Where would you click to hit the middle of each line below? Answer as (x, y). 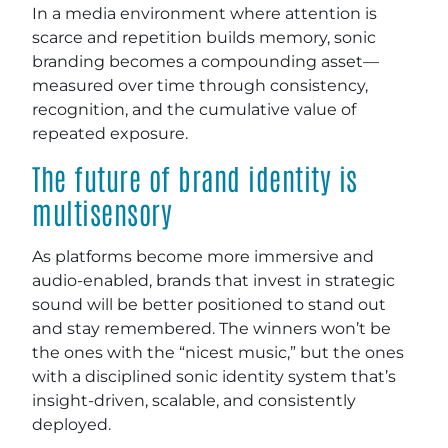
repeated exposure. (110, 133)
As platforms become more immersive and (203, 256)
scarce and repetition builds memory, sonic (204, 37)
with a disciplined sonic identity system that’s (214, 376)
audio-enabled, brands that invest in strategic (213, 280)
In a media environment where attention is (204, 13)
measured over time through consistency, (200, 85)
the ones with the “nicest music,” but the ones (218, 352)
